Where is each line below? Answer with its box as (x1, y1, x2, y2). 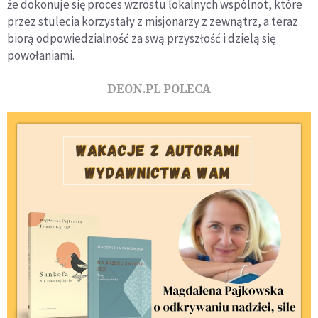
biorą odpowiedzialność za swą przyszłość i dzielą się (7, 31, 275, 46)
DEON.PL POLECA (107, 82, 211, 96)
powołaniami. (7, 48, 75, 63)
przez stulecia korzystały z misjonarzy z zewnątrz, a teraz (7, 13, 298, 29)
